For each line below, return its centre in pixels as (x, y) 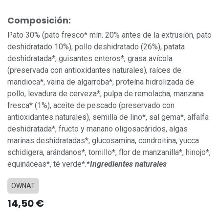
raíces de (164, 70)
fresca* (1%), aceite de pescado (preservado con (91, 106)
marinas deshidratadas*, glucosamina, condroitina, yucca (103, 141)
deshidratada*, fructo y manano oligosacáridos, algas (98, 129)
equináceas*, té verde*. (47, 164)
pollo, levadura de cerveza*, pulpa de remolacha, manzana (106, 94)
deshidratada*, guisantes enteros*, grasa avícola (90, 59)
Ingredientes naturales (128, 164)
